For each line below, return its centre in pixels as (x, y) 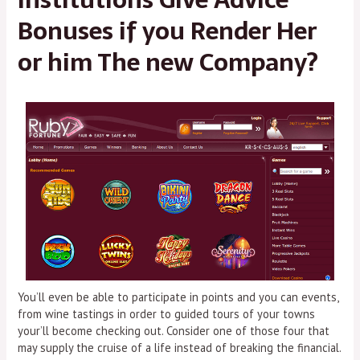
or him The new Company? (168, 62)
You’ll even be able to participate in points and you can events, (178, 297)
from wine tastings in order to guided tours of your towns (167, 313)
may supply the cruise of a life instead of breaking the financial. (180, 347)
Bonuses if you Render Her (168, 31)
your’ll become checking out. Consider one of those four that (174, 330)
